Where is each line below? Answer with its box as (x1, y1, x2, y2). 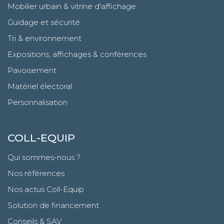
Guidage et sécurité (7, 17, 80, 27)
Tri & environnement (7, 33, 81, 43)
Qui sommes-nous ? (7, 152, 80, 162)
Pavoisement (7, 65, 56, 75)
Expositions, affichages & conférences (7, 49, 146, 59)
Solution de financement (7, 200, 99, 210)
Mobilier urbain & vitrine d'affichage (7, 1, 136, 11)
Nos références (7, 168, 64, 178)
